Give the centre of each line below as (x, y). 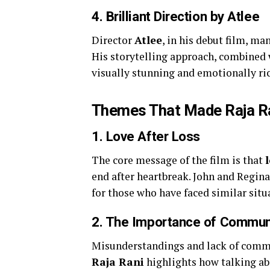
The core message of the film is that (178, 160)
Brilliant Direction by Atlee (183, 17)
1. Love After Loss (146, 137)
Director (113, 40)
